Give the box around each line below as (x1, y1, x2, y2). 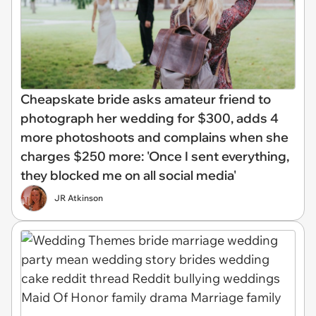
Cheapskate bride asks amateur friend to (20, 91, 271, 108)
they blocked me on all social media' (20, 167, 236, 184)
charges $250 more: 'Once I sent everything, (20, 148, 289, 165)
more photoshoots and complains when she (20, 129, 288, 146)
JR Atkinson (54, 193, 103, 204)
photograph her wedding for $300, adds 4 (20, 110, 279, 127)
